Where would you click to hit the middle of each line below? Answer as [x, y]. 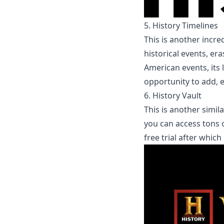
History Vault [177, 95]
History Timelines [185, 25]
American [162, 67]
